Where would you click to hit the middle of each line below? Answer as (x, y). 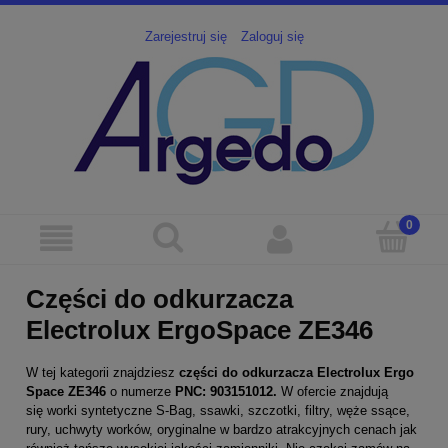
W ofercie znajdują (332, 391)
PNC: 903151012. (224, 391)
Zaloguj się (272, 37)
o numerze (140, 391)
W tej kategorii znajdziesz (102, 372)
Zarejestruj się (185, 37)
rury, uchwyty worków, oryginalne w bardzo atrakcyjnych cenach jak (221, 429)
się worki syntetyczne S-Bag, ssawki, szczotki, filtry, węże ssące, (218, 410)
